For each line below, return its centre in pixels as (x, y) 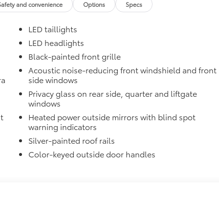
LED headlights (56, 42)
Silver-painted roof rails (72, 140)
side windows (53, 79)
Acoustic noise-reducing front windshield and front (123, 69)
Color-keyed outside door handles (92, 153)
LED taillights (53, 28)
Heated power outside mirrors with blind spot (112, 116)
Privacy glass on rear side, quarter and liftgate (113, 93)
